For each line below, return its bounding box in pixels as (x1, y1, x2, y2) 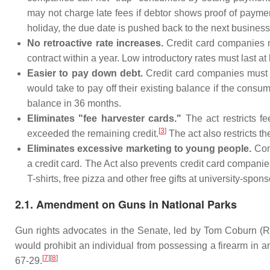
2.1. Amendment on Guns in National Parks (15, 196, 237, 212)
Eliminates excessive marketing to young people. (27, 143, 252, 154)
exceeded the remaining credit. (27, 128, 159, 139)
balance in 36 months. (27, 98, 121, 108)
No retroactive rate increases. (27, 38, 163, 48)
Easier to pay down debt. (27, 68, 143, 78)
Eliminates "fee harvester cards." (27, 113, 182, 124)
